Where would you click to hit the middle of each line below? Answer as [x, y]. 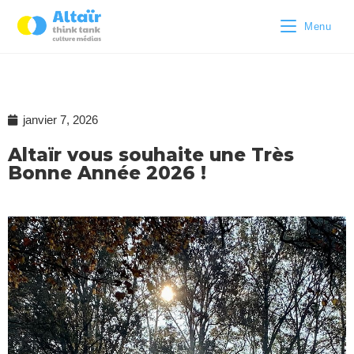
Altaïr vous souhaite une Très [151, 155]
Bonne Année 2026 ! [107, 173]
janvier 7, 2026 [60, 120]
